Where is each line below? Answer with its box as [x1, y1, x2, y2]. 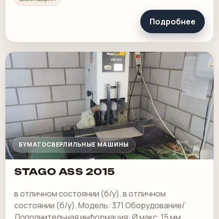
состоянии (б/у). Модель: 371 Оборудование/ [14, 200, 185, 211]
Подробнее [150, 16, 196, 27]
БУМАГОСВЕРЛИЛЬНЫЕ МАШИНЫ [19, 140, 130, 149]
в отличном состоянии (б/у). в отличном [14, 188, 166, 199]
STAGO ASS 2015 [14, 165, 115, 177]
